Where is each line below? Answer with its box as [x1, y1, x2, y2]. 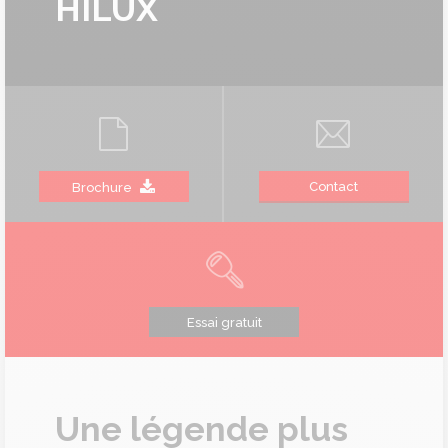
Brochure [72, 179, 132, 195]
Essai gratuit [186, 315, 262, 330]
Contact [309, 179, 358, 194]
